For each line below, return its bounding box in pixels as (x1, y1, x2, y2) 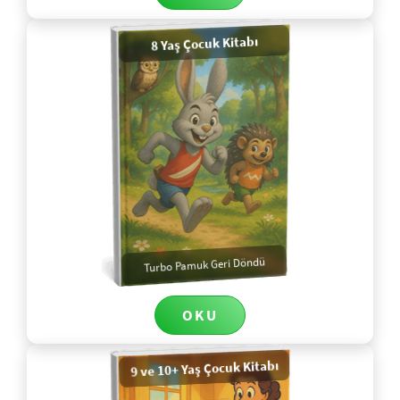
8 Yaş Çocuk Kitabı (150, 32, 258, 54)
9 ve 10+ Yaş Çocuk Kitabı (129, 356, 279, 380)
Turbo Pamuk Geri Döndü (143, 254, 265, 276)
